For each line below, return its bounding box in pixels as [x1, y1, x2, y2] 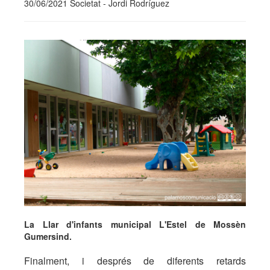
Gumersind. [24, 230, 72, 242]
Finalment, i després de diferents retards [24, 254, 246, 268]
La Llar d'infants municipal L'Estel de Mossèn [24, 218, 246, 230]
